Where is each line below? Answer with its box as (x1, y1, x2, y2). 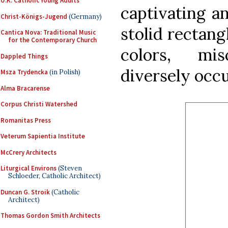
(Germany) (67, 12, 102, 21)
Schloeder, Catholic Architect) (8, 172, 101, 180)
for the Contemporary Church (8, 36, 97, 44)
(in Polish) (48, 68, 80, 76)
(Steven (56, 164, 82, 173)
